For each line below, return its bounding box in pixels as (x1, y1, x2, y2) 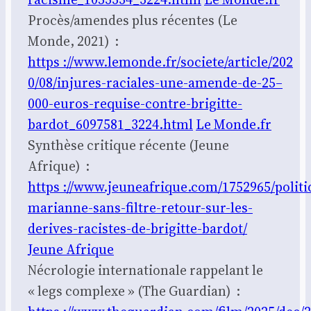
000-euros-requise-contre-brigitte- (28, 94, 242, 112)
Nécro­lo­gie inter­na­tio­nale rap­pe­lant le (28, 260, 263, 279)
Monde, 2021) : (28, 31, 119, 50)
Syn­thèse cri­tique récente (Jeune (28, 135, 229, 154)
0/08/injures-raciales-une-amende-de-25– (28, 73, 283, 92)
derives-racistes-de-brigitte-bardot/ (28, 219, 247, 237)
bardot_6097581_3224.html (28, 115, 193, 133)
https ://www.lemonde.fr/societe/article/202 (28, 52, 293, 71)
